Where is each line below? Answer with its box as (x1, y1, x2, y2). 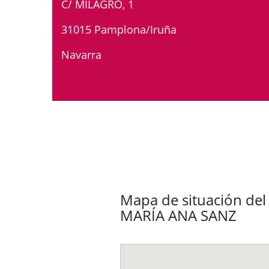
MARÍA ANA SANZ (119, 205, 237, 225)
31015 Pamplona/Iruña (61, 22, 177, 37)
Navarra (61, 47, 101, 62)
